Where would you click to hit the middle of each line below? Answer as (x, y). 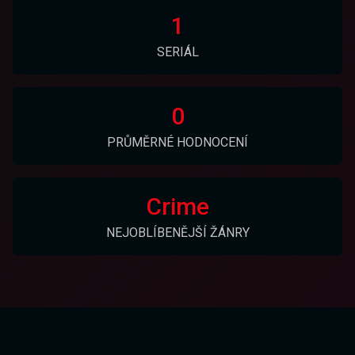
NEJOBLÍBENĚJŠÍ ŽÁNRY (177, 233)
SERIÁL (177, 52)
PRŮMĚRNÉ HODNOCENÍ (177, 142)
